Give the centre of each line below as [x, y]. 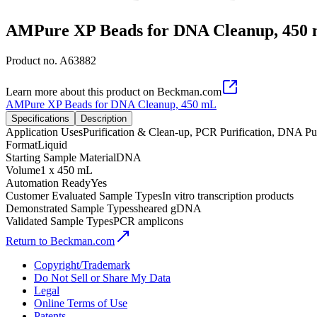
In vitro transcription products [228, 195]
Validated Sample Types [59, 221]
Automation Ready [48, 183]
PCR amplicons [148, 221]
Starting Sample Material [61, 157]
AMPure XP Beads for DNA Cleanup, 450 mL [111, 104]
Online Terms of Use [81, 303]
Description [104, 118]
